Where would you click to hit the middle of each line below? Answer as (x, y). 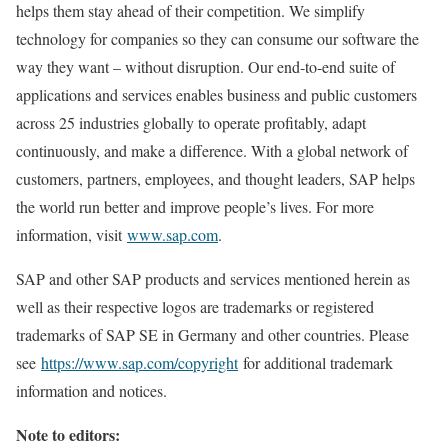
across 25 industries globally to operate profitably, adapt (191, 122)
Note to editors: (68, 434)
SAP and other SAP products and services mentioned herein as (213, 278)
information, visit (71, 234)
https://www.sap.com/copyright (139, 362)
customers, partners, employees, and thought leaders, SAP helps (215, 178)
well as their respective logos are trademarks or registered (195, 306)
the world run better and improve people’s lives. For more (195, 206)
